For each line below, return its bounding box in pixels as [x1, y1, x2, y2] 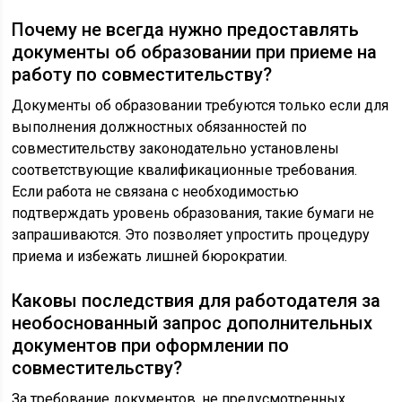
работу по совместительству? [12, 64, 273, 86]
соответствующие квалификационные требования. [12, 162, 358, 179]
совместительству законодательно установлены [12, 140, 340, 158]
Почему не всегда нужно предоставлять [12, 19, 360, 41]
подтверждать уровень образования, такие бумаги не [12, 205, 375, 223]
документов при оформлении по [12, 335, 290, 357]
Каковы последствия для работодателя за [12, 290, 381, 312]
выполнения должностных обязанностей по [12, 118, 308, 136]
